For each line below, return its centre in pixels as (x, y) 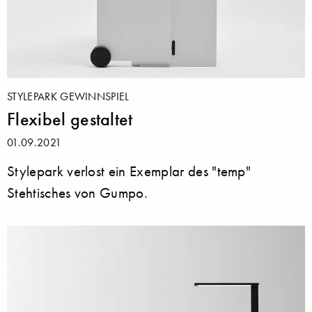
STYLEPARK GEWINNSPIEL (68, 96)
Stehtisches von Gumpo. (78, 193)
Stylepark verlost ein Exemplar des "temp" (129, 171)
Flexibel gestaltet (70, 119)
